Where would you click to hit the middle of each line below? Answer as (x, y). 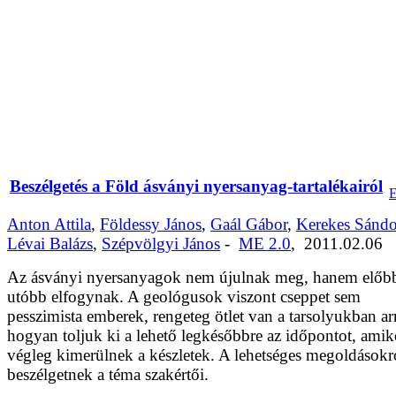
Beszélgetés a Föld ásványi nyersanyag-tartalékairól (196, 186)
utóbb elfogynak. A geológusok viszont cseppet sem (184, 297)
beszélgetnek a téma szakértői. (108, 374)
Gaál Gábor (249, 224)
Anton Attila (49, 224)
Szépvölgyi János (161, 244)
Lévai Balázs (50, 244)
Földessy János (151, 224)
